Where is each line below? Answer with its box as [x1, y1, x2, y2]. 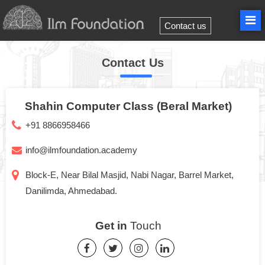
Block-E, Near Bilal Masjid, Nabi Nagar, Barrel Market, [25, 170, 234, 180]
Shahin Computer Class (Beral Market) [24, 100, 232, 112]
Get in [95, 219, 130, 232]
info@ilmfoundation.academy [25, 145, 137, 155]
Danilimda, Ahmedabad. [25, 186, 117, 196]
